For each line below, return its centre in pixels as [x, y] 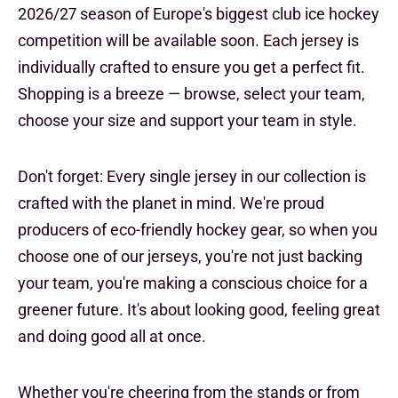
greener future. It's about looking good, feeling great [199, 309]
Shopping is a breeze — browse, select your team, [191, 93]
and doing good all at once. [112, 336]
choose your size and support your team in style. [187, 120]
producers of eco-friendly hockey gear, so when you [198, 229]
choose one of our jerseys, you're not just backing [190, 256]
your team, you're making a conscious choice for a [193, 283]
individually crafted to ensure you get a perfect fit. [191, 67]
